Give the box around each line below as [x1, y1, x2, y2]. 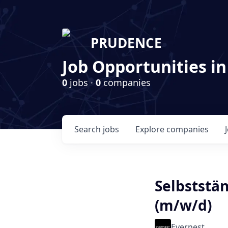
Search [74, 124, 103, 135]
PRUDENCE [91, 34, 162, 52]
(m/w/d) [155, 195, 212, 215]
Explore [135, 124, 166, 135]
